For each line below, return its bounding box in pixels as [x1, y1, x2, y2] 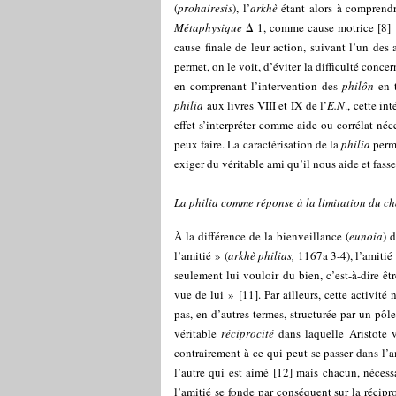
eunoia [349, 228, 384, 244]
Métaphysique [174, 19, 242, 35]
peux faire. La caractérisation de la [174, 136, 342, 152]
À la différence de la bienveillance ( [174, 228, 350, 244]
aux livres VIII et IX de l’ [203, 97, 328, 113]
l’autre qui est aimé [174, 364, 269, 380]
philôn [342, 78, 375, 94]
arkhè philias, [227, 247, 298, 263]
